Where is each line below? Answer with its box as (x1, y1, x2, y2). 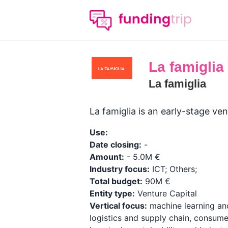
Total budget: (90, 176, 142, 186)
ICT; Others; (150, 164, 197, 174)
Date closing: (90, 139, 141, 150)
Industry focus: (90, 164, 150, 174)
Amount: (90, 152, 124, 162)
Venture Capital (135, 188, 197, 198)
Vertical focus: (90, 201, 147, 211)
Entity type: (90, 188, 135, 198)
